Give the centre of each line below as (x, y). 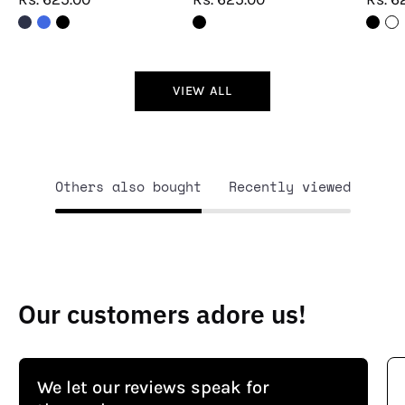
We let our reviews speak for (153, 387)
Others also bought (128, 186)
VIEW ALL (202, 91)
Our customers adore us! (162, 314)
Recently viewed (289, 186)
